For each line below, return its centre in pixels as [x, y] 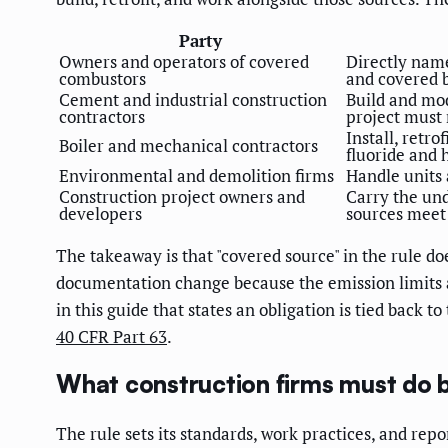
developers [100, 213]
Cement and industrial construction [193, 99]
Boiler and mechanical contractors [188, 145]
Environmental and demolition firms [196, 175]
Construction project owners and [182, 196]
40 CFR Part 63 [111, 336]
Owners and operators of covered [184, 61]
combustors [102, 78]
